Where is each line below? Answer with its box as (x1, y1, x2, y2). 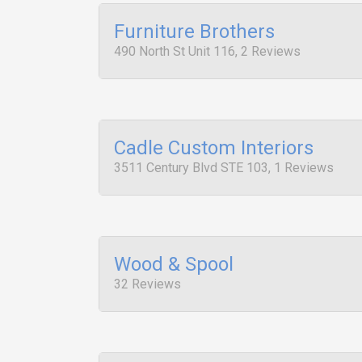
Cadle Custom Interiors (114, 137, 314, 159)
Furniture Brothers (114, 20, 275, 43)
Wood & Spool (114, 253, 234, 276)
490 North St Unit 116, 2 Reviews (114, 44, 301, 59)
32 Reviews (114, 276, 181, 292)
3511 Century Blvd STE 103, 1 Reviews (114, 160, 334, 175)
